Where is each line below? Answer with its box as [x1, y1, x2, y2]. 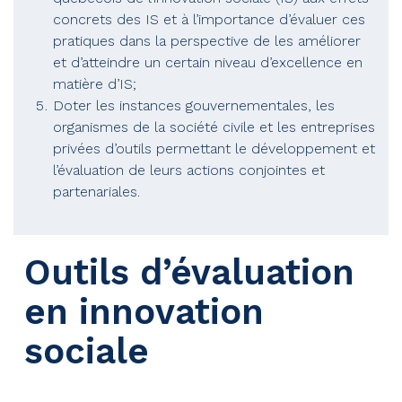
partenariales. [53, 183, 144, 200]
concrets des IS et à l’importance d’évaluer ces [53, 11, 365, 28]
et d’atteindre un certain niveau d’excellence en [53, 54, 363, 71]
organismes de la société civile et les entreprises [53, 118, 375, 135]
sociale [24, 330, 149, 372]
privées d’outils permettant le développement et [53, 140, 375, 157]
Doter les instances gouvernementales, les [53, 97, 335, 114]
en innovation [24, 291, 264, 333]
